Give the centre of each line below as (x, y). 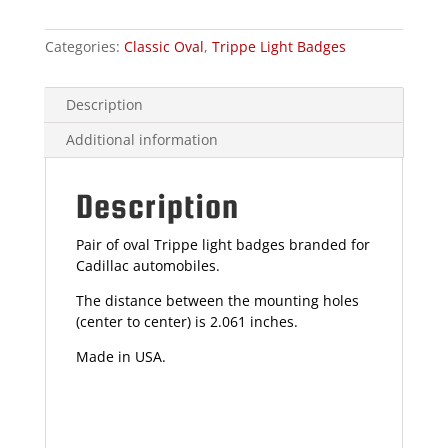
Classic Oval (163, 47)
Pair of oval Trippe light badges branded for (222, 245)
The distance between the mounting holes (217, 301)
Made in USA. (120, 357)
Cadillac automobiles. (147, 266)
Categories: (84, 47)
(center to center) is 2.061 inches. (186, 322)
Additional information (141, 140)
